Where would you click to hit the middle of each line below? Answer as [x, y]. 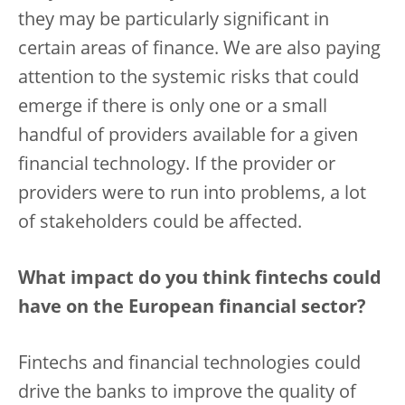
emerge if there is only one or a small [173, 108]
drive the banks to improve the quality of [187, 393]
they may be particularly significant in [174, 21]
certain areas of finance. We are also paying [199, 50]
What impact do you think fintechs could [200, 279]
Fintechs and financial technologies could [189, 364]
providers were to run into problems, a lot [192, 194]
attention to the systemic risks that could [188, 79]
